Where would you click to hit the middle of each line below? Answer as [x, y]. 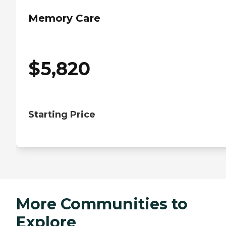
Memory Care [64, 18]
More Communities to [102, 204]
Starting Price [62, 114]
